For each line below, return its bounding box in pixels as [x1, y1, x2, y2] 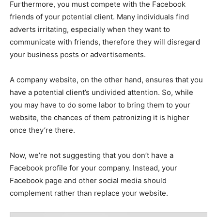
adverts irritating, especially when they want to [10, 24, 170, 34]
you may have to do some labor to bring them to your [10, 100, 190, 109]
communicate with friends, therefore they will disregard [10, 37, 200, 46]
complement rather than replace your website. [10, 188, 168, 198]
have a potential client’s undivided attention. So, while [10, 87, 193, 97]
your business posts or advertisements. [10, 49, 146, 59]
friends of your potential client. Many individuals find [10, 12, 189, 21]
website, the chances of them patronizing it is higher [10, 112, 189, 122]
